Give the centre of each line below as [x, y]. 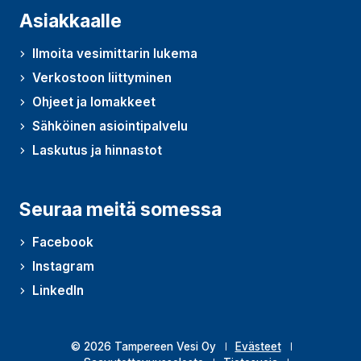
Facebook [63, 243]
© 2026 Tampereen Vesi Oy [143, 347]
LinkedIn [58, 291]
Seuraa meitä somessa [120, 210]
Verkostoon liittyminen [102, 78]
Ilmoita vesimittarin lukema [115, 54]
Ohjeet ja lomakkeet [94, 102]
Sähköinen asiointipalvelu [110, 127]
